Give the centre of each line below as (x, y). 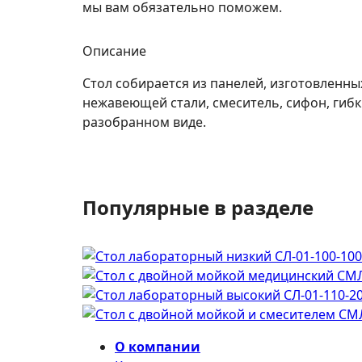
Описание (114, 51)
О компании (158, 346)
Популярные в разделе (198, 207)
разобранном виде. (144, 122)
